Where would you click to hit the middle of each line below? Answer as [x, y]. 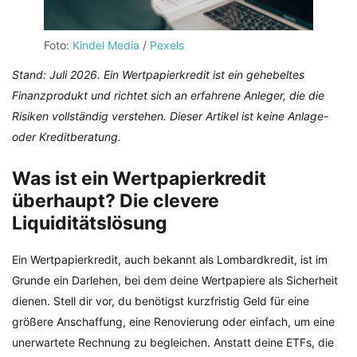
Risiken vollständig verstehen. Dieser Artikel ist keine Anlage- [170, 116]
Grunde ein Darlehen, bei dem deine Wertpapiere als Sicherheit [175, 280]
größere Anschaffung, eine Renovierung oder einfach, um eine [173, 322]
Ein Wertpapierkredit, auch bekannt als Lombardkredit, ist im [170, 260]
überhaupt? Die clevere [116, 201]
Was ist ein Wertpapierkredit [139, 178]
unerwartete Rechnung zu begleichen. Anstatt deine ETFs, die [173, 343]
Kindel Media [106, 45]
